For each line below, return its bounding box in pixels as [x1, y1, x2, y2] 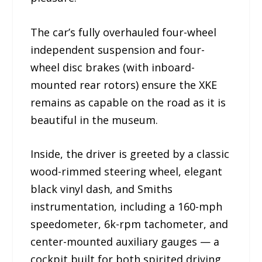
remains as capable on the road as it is [30, 95, 226, 109]
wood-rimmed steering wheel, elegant [30, 164, 223, 179]
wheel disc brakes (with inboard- [30, 60, 195, 74]
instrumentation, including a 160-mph [30, 199, 223, 214]
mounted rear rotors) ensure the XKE [30, 77, 218, 92]
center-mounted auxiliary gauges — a [30, 235, 220, 249]
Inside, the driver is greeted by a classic [30, 147, 230, 161]
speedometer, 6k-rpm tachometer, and [30, 217, 229, 232]
